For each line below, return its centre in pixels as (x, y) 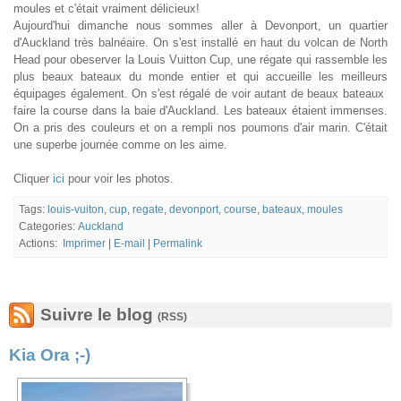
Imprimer (84, 243)
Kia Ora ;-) (50, 355)
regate (148, 209)
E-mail (129, 243)
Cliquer (33, 179)
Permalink (178, 243)
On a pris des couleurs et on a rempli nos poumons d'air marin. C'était (200, 128)
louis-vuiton (76, 209)
